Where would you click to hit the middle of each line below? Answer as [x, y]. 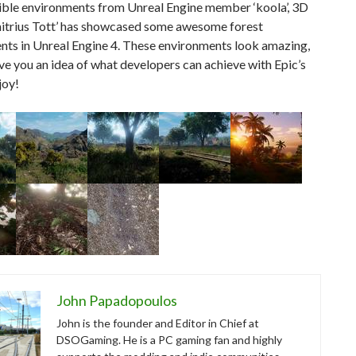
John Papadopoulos [117, 300]
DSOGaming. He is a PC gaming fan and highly [169, 340]
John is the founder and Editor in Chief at [158, 323]
